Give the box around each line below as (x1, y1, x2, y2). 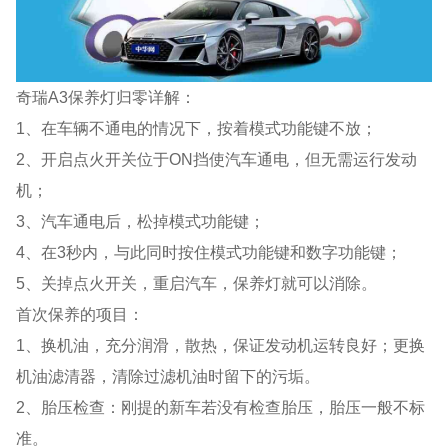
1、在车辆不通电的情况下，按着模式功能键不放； (16, 118, 378, 137)
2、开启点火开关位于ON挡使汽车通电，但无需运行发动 (16, 149, 418, 168)
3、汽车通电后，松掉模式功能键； (16, 211, 266, 230)
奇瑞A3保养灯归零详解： (16, 87, 197, 106)
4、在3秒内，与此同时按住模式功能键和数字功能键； (16, 242, 403, 261)
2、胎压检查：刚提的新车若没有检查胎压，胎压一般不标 (16, 397, 426, 416)
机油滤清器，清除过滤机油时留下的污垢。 (16, 366, 321, 385)
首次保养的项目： (16, 304, 145, 323)
